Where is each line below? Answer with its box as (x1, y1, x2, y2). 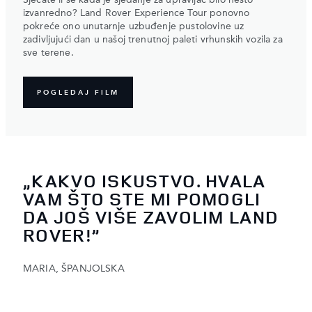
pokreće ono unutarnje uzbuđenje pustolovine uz (23, 22, 244, 32)
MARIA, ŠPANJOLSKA (23, 263, 125, 274)
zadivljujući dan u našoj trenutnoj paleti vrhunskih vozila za (23, 35, 283, 45)
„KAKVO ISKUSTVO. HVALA (23, 168, 266, 193)
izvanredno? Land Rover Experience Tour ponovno (23, 8, 250, 19)
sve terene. (23, 48, 74, 58)
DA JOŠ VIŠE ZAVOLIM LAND (23, 204, 279, 229)
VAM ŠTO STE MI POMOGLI (23, 186, 261, 211)
